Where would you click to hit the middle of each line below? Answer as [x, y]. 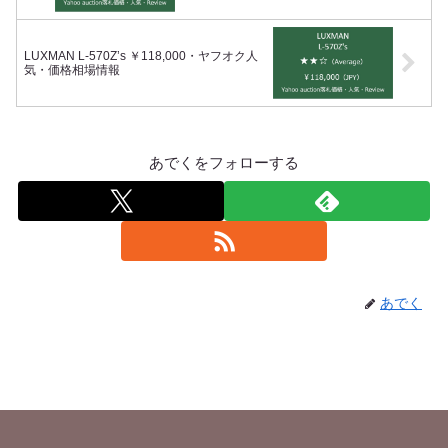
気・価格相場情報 [72, 70]
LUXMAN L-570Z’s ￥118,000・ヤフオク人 [141, 56]
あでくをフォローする [224, 163]
